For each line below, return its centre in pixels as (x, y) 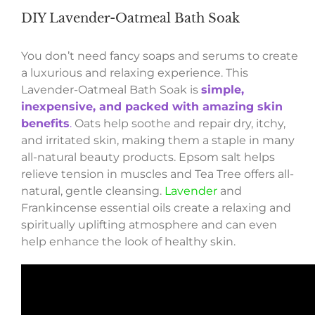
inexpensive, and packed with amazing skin (152, 107)
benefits (45, 124)
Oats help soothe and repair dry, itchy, (178, 124)
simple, (222, 90)
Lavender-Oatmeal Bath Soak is (109, 90)
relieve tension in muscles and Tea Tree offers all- (157, 174)
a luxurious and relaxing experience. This (134, 73)
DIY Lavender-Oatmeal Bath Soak (130, 19)
